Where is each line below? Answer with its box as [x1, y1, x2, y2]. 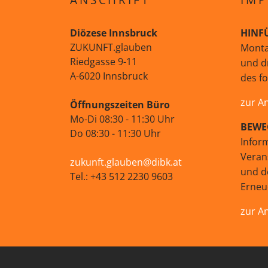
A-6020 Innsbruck [70, 69, 148, 83]
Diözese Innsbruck [70, 26, 157, 39]
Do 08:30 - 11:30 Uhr [70, 126, 161, 140]
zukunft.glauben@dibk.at [70, 155, 182, 169]
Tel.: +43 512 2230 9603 [70, 169, 175, 183]
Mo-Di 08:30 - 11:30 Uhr [70, 112, 175, 126]
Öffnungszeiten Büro [70, 98, 170, 111]
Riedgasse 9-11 [70, 54, 137, 68]
